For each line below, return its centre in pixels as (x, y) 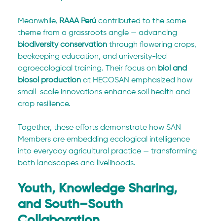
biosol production (50, 81)
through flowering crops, (153, 45)
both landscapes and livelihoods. (77, 164)
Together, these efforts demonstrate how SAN (101, 128)
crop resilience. (44, 104)
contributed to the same (142, 21)
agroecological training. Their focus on (88, 69)
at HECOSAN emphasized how (138, 81)
